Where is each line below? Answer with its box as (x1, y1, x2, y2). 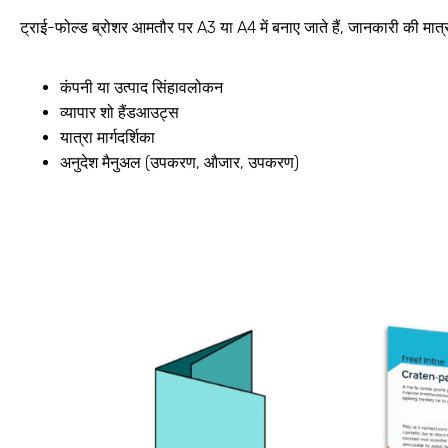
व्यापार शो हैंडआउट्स (60, 102, 179, 122)
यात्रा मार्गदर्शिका (60, 127, 155, 147)
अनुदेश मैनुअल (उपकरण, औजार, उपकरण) (60, 152, 299, 172)
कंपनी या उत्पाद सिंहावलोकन (60, 77, 223, 97)
